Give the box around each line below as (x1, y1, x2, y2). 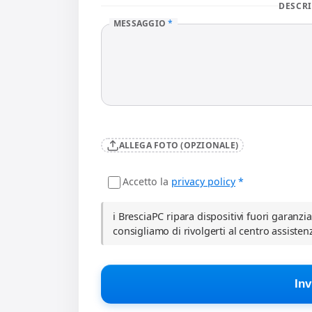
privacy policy (171, 174, 235, 188)
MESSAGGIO (114, 17, 169, 30)
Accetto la (123, 174, 171, 188)
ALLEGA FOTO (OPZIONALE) (118, 139, 239, 151)
